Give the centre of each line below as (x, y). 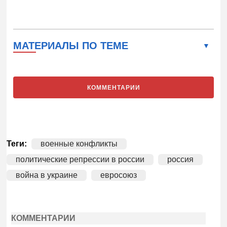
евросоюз (119, 175)
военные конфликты (79, 143)
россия (181, 159)
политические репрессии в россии (80, 159)
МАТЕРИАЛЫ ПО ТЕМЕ (71, 46)
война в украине (47, 175)
